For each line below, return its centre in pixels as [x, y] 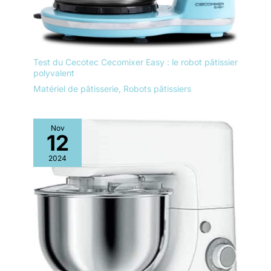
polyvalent [54, 73]
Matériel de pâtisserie [76, 89]
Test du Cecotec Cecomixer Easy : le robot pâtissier [135, 62]
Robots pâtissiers [157, 89]
